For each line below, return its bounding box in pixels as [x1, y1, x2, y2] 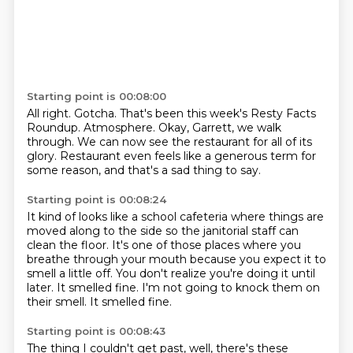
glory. [26, 149, 60, 163]
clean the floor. [26, 238, 112, 252]
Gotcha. [73, 106, 120, 121]
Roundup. [26, 121, 84, 135]
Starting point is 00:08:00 [26, 90, 166, 102]
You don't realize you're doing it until [115, 266, 315, 281]
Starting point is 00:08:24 [26, 193, 166, 206]
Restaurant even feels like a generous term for [59, 149, 316, 163]
